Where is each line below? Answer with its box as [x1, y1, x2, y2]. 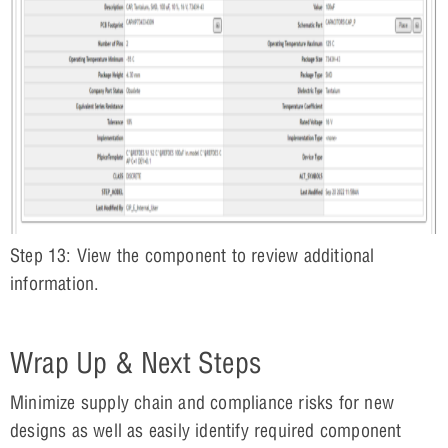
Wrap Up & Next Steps [10, 344, 261, 380]
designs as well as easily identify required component [10, 418, 402, 442]
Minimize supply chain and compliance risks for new [10, 390, 395, 414]
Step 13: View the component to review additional [10, 243, 375, 267]
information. [10, 271, 100, 295]
